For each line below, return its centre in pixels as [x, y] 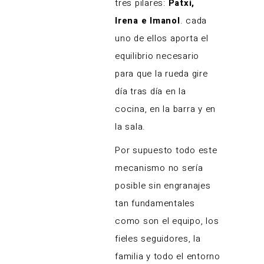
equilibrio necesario [157, 56]
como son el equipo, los [167, 221]
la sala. [130, 127]
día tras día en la [151, 92]
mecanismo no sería [159, 168]
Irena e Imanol [148, 21]
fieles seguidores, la [158, 239]
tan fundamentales [155, 204]
